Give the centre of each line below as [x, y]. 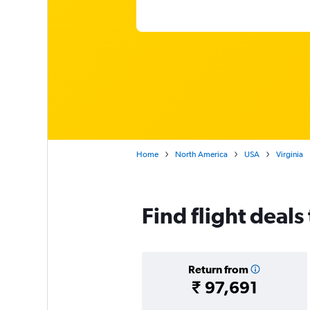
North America [201, 154]
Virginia [289, 154]
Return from [218, 269]
